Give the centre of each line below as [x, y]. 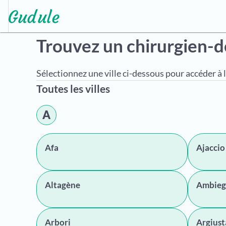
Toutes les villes [73, 89]
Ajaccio [211, 148]
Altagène [63, 185]
